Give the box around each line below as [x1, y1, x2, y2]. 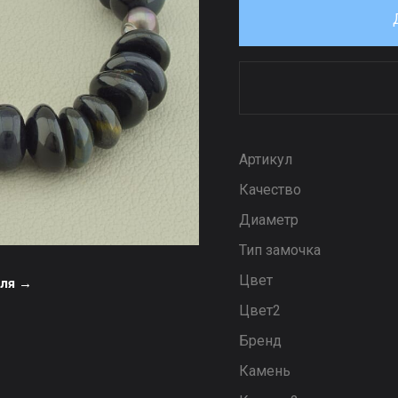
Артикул [239, 151, 292, 168]
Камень [239, 362, 291, 379]
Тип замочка [239, 242, 321, 259]
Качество [239, 181, 301, 198]
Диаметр [239, 211, 298, 228]
